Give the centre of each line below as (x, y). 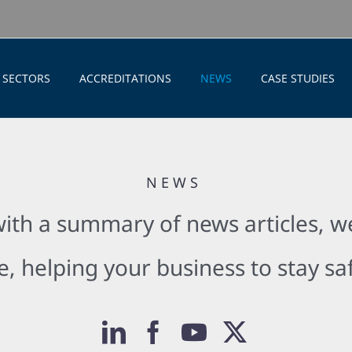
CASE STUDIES (298, 78)
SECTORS (26, 78)
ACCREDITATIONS (125, 78)
